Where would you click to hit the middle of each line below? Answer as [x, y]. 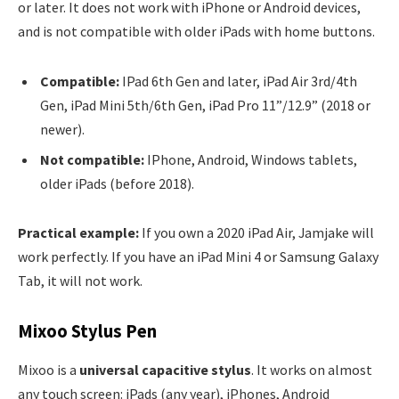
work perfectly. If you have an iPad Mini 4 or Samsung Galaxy [198, 257]
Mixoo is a [49, 370]
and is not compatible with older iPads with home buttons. [196, 31]
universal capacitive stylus [165, 370]
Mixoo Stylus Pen [87, 332]
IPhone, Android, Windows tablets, [251, 159]
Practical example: [78, 233]
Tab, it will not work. [80, 281]
